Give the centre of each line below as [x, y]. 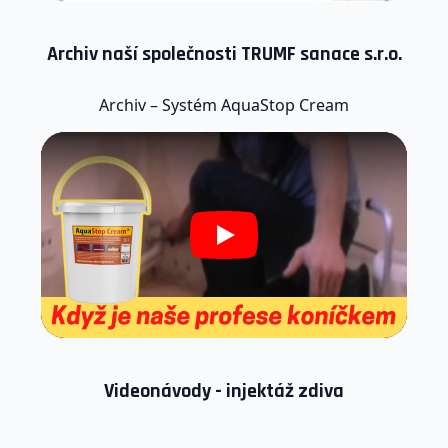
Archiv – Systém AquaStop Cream [224, 105]
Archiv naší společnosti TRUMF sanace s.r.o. [224, 54]
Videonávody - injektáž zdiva [224, 390]
